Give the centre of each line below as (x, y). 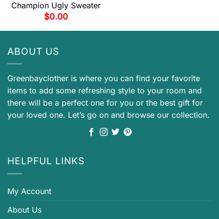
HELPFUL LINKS (46, 161)
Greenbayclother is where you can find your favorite (104, 78)
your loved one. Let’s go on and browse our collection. (109, 115)
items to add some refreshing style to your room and (105, 91)
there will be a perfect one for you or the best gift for (105, 103)
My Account (29, 191)
